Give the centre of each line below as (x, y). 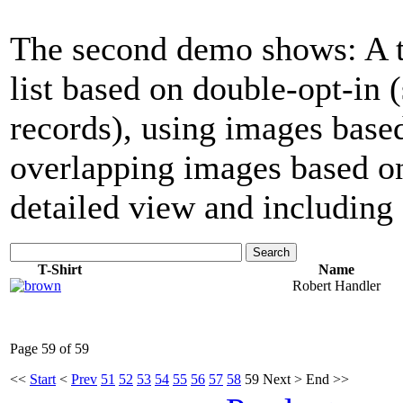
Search (271, 252)
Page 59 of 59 (49, 349)
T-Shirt (59, 269)
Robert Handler (336, 286)
